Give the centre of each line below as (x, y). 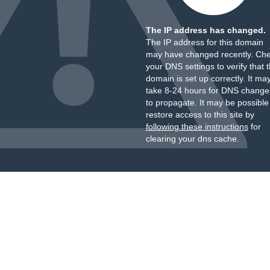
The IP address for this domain (204, 42)
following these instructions (197, 127)
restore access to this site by (200, 115)
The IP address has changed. (206, 30)
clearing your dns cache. (192, 139)
